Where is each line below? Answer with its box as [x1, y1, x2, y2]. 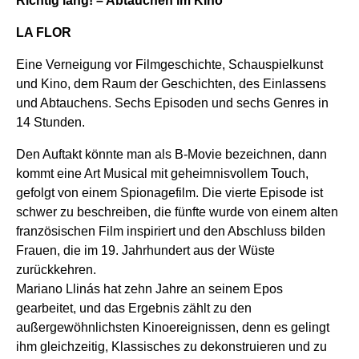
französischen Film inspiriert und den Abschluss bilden [16, 224, 325, 238]
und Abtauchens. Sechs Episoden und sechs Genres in [16, 95, 329, 110]
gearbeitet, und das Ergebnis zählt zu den [16, 301, 252, 315]
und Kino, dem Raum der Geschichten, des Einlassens [16, 76, 326, 91]
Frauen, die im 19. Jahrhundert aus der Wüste [16, 243, 275, 257]
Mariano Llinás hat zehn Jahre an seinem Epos [16, 281, 283, 296]
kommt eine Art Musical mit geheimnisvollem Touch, [16, 166, 309, 180]
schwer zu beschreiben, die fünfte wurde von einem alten [16, 204, 338, 219]
